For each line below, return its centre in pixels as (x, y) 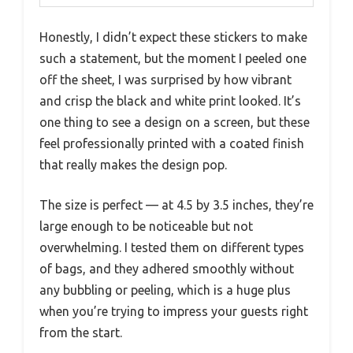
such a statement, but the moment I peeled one (173, 59)
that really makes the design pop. (133, 165)
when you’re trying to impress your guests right (174, 312)
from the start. (81, 333)
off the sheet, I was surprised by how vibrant (165, 80)
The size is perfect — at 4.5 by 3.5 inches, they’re (176, 205)
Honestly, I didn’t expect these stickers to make (173, 37)
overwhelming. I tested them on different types (172, 248)
